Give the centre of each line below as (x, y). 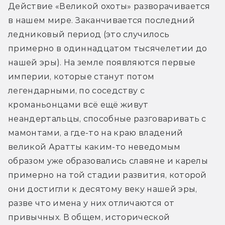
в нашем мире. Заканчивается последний (101, 21)
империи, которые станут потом (81, 77)
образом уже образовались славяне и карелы (108, 161)
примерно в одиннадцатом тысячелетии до (108, 49)
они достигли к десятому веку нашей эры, (103, 189)
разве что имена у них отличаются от (91, 203)
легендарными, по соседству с (76, 91)
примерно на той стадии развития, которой (107, 175)
